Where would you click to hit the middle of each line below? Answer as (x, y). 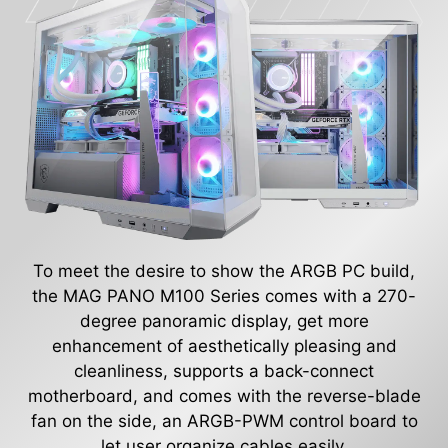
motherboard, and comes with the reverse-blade (224, 395)
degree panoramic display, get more (224, 320)
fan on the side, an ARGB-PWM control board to (224, 420)
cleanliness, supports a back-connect (224, 370)
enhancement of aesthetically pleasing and (224, 345)
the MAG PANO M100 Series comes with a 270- (224, 295)
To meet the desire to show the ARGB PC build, (224, 270)
